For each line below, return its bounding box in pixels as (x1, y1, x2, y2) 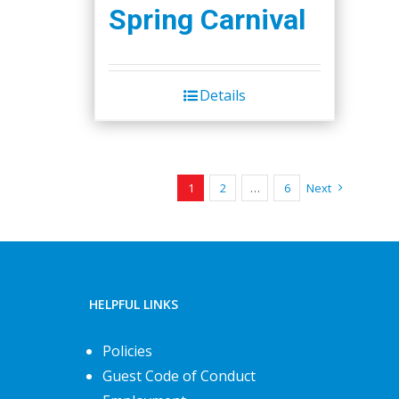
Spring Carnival (109, 2, 305, 37)
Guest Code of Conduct (102, 365, 256, 386)
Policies (102, 340, 152, 361)
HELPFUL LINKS (89, 295, 178, 313)
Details (199, 85, 246, 105)
